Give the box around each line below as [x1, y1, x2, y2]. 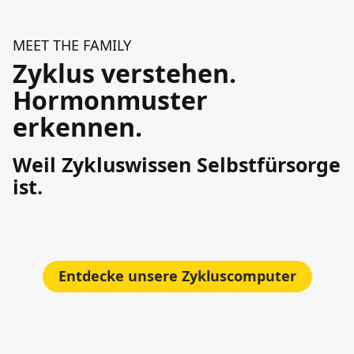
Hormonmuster [13, 82, 208, 117]
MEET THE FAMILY [13, 35, 131, 55]
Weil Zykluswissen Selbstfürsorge [13, 150, 341, 178]
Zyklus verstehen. [13, 55, 236, 90]
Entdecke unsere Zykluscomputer [58, 266, 296, 285]
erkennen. [13, 109, 142, 144]
